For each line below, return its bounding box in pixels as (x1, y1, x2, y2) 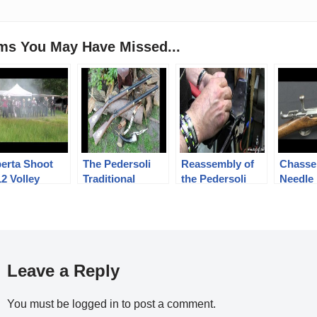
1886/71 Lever (181, 187, 249, 200)
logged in (72, 297, 120, 310)
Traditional (83, 172, 136, 185)
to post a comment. (119, 297, 217, 310)
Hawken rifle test (83, 187, 166, 200)
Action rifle (181, 202, 236, 214)
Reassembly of (181, 157, 255, 170)
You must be (7, 297, 73, 310)
